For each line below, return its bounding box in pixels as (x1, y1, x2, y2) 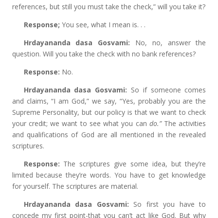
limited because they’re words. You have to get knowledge (12, 170, 206, 180)
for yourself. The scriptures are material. (12, 182, 138, 191)
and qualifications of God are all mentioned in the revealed (12, 130, 206, 139)
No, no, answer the (130, 38, 206, 47)
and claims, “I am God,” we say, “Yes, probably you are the (12, 96, 206, 106)
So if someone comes (127, 85, 206, 94)
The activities (161, 119, 206, 128)
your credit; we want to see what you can (12, 119, 149, 128)
